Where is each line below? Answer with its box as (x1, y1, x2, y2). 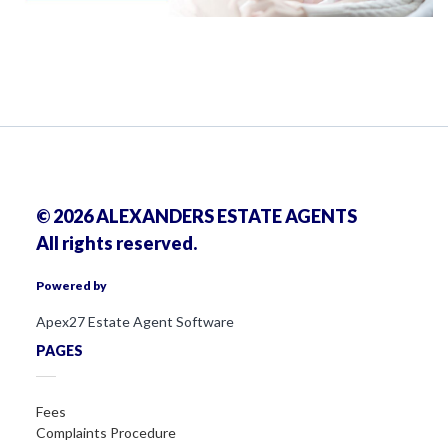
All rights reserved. (36, 231, 197, 254)
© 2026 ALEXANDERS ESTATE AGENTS (36, 204, 357, 227)
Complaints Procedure (36, 423, 176, 441)
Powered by (36, 277, 109, 293)
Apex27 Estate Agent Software (36, 312, 234, 330)
